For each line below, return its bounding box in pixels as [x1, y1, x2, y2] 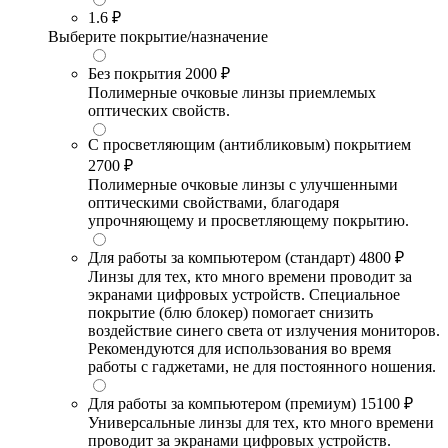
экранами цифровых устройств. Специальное [88, 286, 400, 304]
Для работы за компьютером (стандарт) [88, 249, 355, 267]
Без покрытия [88, 65, 185, 83]
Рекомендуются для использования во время [88, 340, 391, 358]
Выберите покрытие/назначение [48, 28, 268, 46]
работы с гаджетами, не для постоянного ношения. [88, 358, 436, 376]
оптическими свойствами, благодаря [88, 194, 339, 212]
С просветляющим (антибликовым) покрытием [88, 136, 411, 154]
